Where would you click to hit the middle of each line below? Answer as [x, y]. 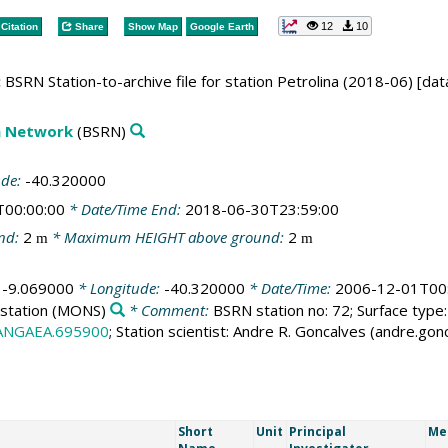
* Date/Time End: [124, 208]
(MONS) [76, 309]
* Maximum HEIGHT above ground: [167, 237]
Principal [317, 431]
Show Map [152, 26]
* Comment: [168, 309]
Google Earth [221, 26]
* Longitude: [118, 287]
